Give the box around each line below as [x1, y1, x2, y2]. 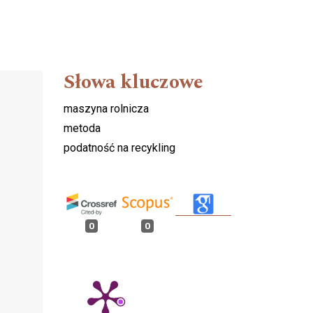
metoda [64, 122, 101, 136]
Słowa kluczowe [64, 67, 203, 98]
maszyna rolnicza [64, 102, 149, 116]
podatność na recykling [64, 141, 175, 155]
